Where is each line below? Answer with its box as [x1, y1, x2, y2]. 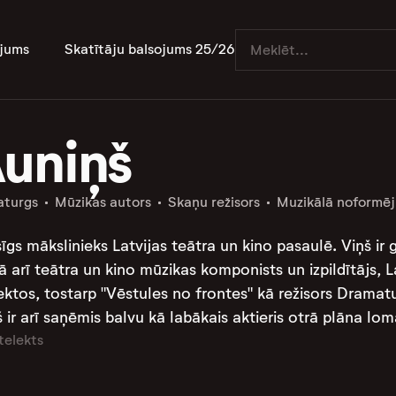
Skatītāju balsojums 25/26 [65, 41, 235, 57]
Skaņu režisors [167, 194, 260, 210]
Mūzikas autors [54, 194, 151, 210]
